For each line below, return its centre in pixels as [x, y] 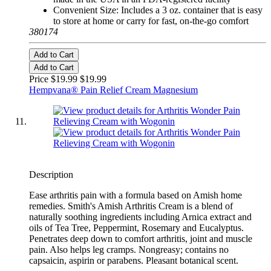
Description [51, 175]
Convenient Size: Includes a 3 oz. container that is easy [158, 10]
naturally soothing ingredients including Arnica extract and [140, 217]
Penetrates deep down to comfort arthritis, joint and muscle [141, 239]
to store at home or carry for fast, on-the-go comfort [151, 21]
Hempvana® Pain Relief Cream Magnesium [113, 90]
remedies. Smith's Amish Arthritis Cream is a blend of [131, 206]
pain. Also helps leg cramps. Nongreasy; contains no [129, 250]
